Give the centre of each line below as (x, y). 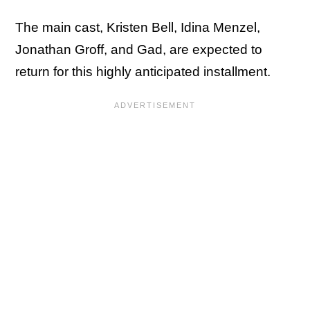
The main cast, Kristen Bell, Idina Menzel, (138, 27)
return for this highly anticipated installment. (143, 72)
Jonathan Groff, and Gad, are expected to (139, 49)
